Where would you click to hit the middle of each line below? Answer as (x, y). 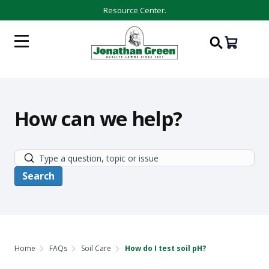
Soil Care (96, 248)
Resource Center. (134, 10)
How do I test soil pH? (165, 248)
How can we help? (98, 119)
